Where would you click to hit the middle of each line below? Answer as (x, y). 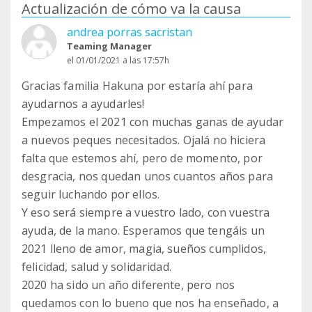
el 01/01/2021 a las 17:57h (118, 60)
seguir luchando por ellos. (91, 194)
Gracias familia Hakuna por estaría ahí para (137, 85)
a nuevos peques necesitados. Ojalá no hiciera (144, 140)
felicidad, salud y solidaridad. (96, 266)
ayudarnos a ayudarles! (83, 103)
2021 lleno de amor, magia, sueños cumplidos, (144, 248)
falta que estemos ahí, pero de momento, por (142, 158)
